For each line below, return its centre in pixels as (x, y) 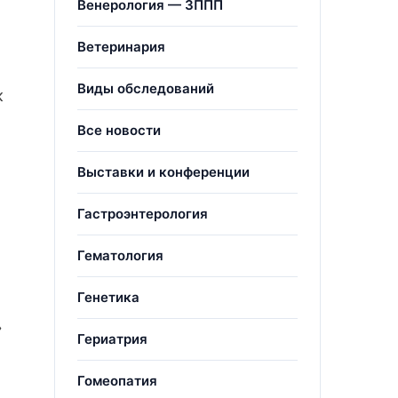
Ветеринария (121, 47)
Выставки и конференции (163, 172)
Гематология (120, 255)
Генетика (108, 297)
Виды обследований (146, 88)
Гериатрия (112, 339)
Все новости (119, 130)
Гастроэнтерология (143, 214)
